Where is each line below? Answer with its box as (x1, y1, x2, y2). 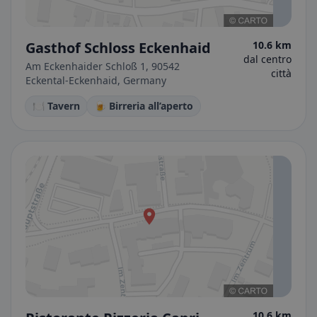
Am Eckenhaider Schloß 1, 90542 (25, 59, 180, 73)
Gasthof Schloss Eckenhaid (25, 38, 211, 57)
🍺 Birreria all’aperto (94, 99, 193, 113)
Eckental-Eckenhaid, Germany (25, 74, 166, 87)
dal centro (243, 52, 292, 66)
